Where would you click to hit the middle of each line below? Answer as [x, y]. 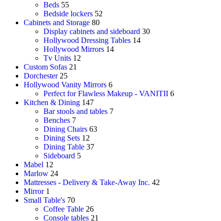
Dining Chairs [65, 129]
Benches [57, 120]
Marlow [36, 173]
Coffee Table [64, 209]
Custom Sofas [45, 67]
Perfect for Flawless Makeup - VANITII [106, 93]
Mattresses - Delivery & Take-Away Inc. [87, 182]
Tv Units [57, 58]
